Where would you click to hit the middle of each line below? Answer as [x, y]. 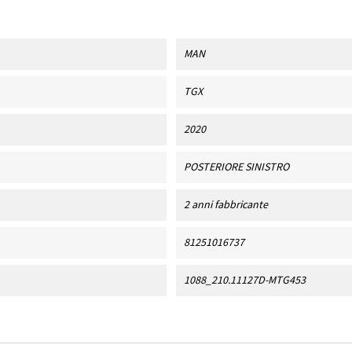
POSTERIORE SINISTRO [236, 167]
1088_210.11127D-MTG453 [244, 280]
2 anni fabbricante [225, 204]
